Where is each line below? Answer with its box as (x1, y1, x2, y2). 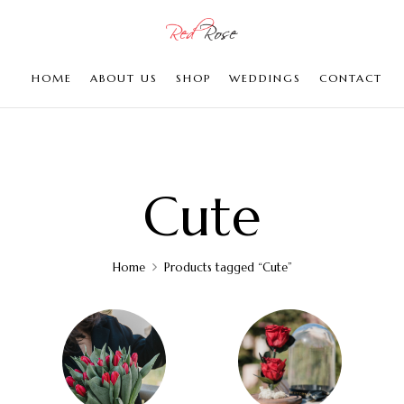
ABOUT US (89, 71, 158, 85)
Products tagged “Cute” (163, 260, 292, 275)
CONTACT (318, 71, 382, 85)
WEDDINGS (228, 71, 301, 85)
